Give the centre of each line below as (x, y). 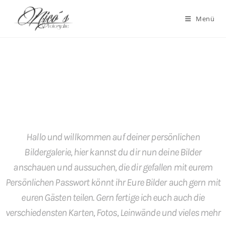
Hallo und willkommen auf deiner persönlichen (113, 137)
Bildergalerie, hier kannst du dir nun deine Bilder (113, 152)
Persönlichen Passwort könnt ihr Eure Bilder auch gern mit (113, 182)
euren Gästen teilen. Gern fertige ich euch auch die (113, 197)
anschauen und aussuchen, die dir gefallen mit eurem (113, 167)
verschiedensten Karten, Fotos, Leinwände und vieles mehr (113, 213)
